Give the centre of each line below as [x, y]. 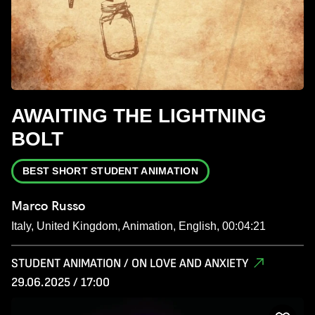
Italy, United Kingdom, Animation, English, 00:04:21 [139, 226]
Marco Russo [48, 205]
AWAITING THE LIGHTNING [139, 115]
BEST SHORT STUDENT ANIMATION [110, 171]
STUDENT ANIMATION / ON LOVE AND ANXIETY [130, 263]
